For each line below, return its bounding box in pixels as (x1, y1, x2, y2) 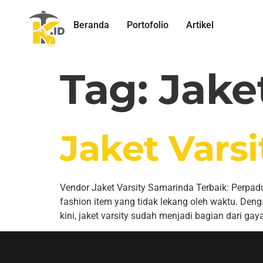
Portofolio (127, 19, 168, 31)
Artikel (186, 19, 214, 31)
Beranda (73, 19, 109, 31)
